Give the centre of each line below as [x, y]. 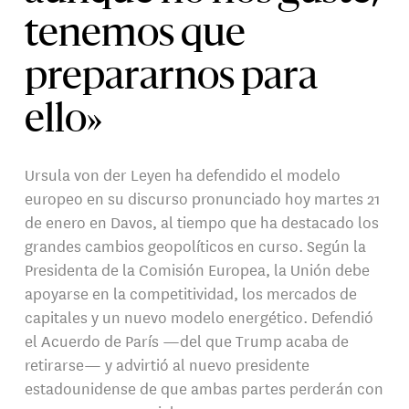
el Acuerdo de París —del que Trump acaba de [187, 341]
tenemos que [136, 36]
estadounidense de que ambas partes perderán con [204, 388]
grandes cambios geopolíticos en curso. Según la [196, 246]
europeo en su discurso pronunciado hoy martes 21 [203, 198]
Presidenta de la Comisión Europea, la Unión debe [198, 269]
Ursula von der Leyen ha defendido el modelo [183, 174]
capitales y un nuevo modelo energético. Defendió [199, 317]
